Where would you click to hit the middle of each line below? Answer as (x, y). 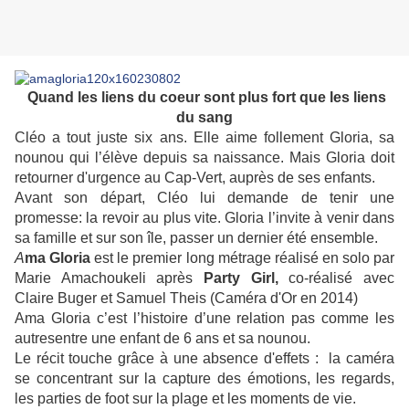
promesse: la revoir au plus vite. (120, 218)
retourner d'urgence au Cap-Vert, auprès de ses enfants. (195, 178)
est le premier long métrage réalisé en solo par (243, 258)
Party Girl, (241, 278)
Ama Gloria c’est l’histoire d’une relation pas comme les (204, 319)
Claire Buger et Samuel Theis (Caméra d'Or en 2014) (188, 299)
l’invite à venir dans (330, 218)
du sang (204, 118)
